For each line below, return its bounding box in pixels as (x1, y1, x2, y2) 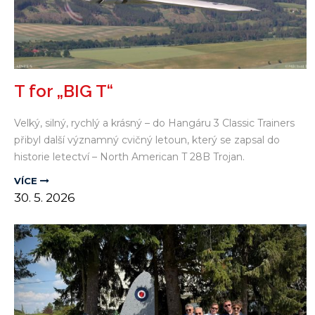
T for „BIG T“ (14, 81, 113, 102)
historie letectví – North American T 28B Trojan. (14, 150, 245, 164)
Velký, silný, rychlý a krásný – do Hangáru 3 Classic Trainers (14, 117, 295, 130)
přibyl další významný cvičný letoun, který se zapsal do (14, 134, 280, 147)
